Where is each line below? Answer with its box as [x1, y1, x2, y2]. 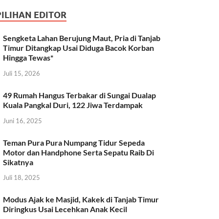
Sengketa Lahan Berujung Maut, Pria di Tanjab [3, 33, 161, 43]
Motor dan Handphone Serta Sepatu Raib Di [3, 147, 154, 157]
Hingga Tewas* [3, 53, 54, 63]
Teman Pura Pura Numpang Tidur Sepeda [3, 137, 145, 147]
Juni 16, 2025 [3, 116, 43, 125]
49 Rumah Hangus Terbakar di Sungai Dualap [3, 90, 156, 100]
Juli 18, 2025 [3, 174, 41, 182]
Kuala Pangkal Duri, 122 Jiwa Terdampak [3, 100, 143, 109]
